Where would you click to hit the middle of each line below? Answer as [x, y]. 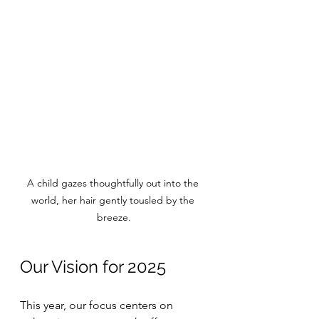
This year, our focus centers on [98, 305]
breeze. [114, 217]
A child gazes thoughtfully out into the [114, 183]
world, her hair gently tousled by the [114, 200]
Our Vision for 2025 [93, 267]
